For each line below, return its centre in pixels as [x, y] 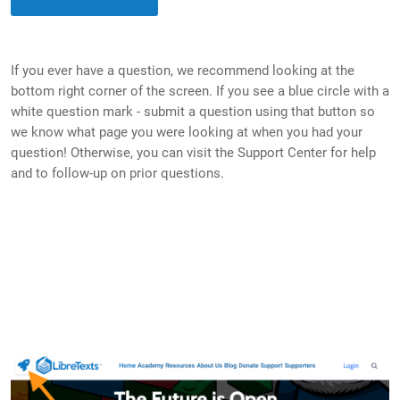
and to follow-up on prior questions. [119, 173]
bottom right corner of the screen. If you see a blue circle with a [200, 91]
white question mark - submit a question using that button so [193, 112]
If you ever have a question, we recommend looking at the [183, 71]
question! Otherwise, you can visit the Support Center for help [193, 153]
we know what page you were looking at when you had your [187, 132]
